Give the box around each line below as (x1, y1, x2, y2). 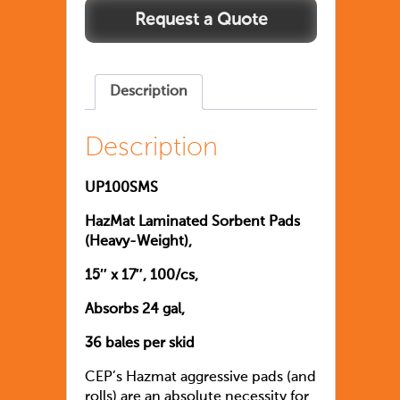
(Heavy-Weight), (85, 235, 192, 250)
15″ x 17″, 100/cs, (85, 269, 198, 284)
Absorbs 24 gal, (85, 303, 185, 318)
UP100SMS (85, 181, 158, 196)
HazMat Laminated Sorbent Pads (85, 215, 300, 230)
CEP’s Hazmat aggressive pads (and (85, 371, 316, 386)
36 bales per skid (85, 337, 195, 352)
